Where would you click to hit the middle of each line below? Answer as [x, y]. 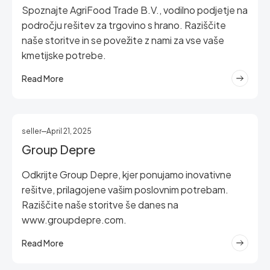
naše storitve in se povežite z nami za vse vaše [123, 40]
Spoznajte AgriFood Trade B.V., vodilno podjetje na [135, 10]
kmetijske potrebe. [64, 55]
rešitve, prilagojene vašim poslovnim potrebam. [125, 190]
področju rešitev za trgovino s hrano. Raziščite [124, 25]
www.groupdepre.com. [74, 220]
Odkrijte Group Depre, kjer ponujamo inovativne [127, 174]
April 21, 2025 [69, 131]
